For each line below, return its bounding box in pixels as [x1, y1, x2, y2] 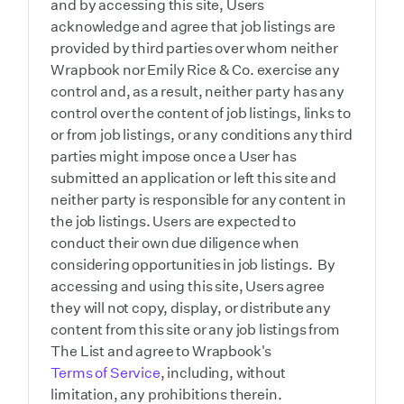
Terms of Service [50, 363, 161, 381]
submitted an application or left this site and [50, 169, 336, 187]
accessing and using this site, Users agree [50, 277, 325, 295]
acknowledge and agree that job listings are [50, 17, 335, 35]
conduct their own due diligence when [50, 234, 299, 252]
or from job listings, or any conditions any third [50, 125, 353, 143]
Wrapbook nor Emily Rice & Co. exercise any [50, 60, 340, 78]
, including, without [160, 363, 286, 381]
